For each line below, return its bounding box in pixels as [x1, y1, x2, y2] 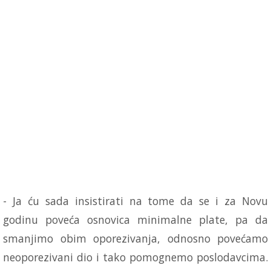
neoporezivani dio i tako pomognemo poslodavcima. [3, 250, 268, 265]
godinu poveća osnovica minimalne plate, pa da [3, 212, 268, 227]
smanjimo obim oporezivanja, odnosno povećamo [3, 231, 268, 246]
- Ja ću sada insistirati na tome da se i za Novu [3, 194, 268, 209]
